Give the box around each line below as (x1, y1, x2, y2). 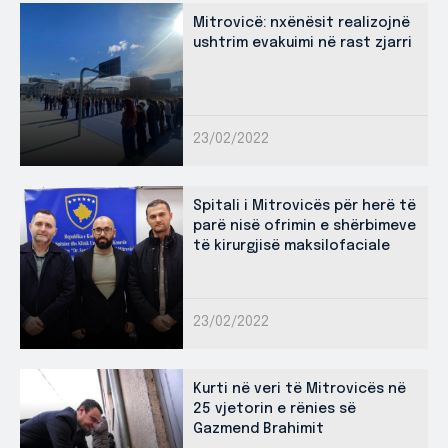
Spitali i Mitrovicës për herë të (193, 199, 416, 213)
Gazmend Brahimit (193, 422, 324, 436)
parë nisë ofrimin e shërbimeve (193, 219, 416, 233)
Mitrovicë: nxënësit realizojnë (193, 16, 410, 30)
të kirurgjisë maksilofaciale (193, 239, 390, 253)
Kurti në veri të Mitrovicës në (193, 382, 406, 396)
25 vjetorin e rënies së (193, 402, 356, 416)
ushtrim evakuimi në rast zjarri (193, 36, 412, 50)
